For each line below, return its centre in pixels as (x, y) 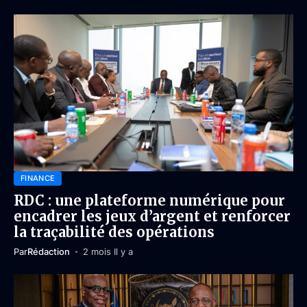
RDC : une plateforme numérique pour (149, 200)
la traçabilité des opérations (114, 232)
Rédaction (49, 251)
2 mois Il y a (108, 251)
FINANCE (38, 178)
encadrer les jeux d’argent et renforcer (152, 216)
